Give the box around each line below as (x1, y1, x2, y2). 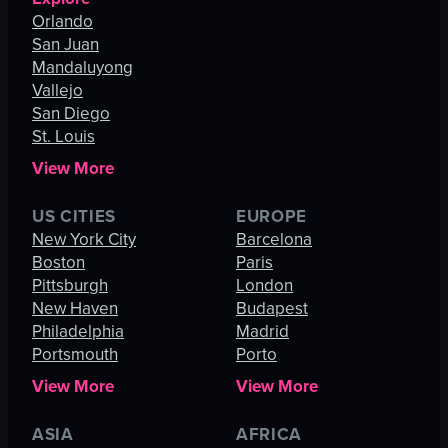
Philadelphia (32, 319, 124, 344)
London (236, 273, 293, 298)
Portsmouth (32, 342, 118, 367)
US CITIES (32, 204, 117, 229)
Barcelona (236, 227, 312, 252)
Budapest (236, 296, 308, 321)
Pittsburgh (32, 273, 108, 298)
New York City (32, 227, 136, 252)
